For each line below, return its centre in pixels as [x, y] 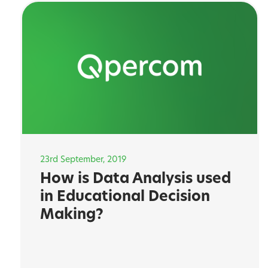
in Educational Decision [125, 198]
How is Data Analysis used [135, 180]
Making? [71, 216]
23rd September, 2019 [83, 160]
